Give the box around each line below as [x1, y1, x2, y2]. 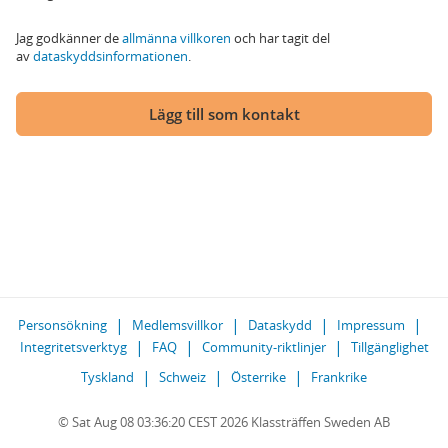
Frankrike [311, 368, 367, 386]
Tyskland [81, 368, 134, 386]
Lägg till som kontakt [148, 104, 300, 124]
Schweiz [159, 368, 206, 386]
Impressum [337, 316, 405, 334]
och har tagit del [231, 29, 330, 47]
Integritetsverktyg [19, 338, 127, 356]
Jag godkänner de [16, 29, 122, 47]
